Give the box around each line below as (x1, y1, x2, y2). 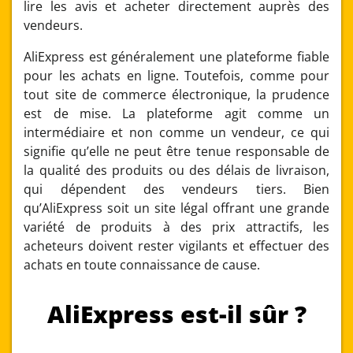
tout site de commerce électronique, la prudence (24, 85, 329, 103)
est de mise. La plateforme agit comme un (24, 104, 329, 122)
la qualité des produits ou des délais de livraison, (24, 161, 329, 179)
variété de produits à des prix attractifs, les (24, 217, 329, 236)
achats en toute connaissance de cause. (24, 255, 261, 273)
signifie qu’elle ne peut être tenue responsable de (24, 142, 329, 160)
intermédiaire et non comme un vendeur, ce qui (24, 123, 329, 141)
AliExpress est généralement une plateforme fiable (24, 47, 329, 65)
